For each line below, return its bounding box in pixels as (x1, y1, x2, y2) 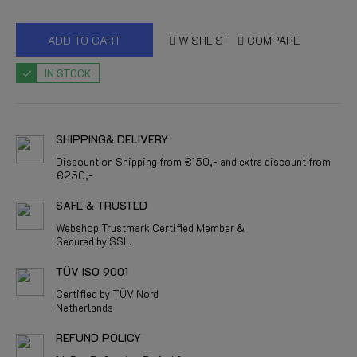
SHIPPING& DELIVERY (56, 131, 168, 147)
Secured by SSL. (56, 234, 131, 248)
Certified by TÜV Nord (56, 287, 159, 300)
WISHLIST (178, 32, 229, 48)
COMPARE (247, 32, 300, 48)
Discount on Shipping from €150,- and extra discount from (56, 155, 331, 168)
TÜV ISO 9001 (56, 264, 128, 279)
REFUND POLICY (56, 330, 141, 345)
